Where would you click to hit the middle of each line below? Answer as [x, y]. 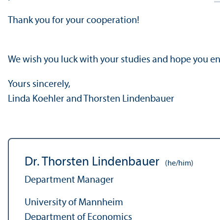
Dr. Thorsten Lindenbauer [92, 162]
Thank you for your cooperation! [74, 20]
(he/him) [179, 163]
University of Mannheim [74, 203]
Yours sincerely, [39, 84]
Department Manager [69, 180]
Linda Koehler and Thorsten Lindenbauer [91, 99]
